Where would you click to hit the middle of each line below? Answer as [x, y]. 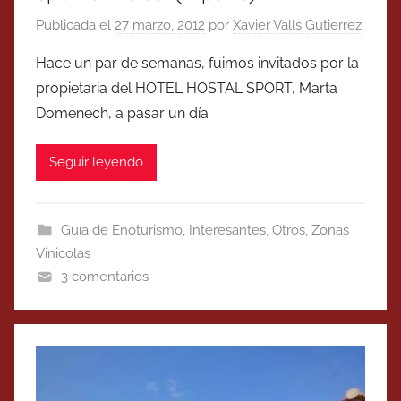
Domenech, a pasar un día [122, 113]
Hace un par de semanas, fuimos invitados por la [197, 63]
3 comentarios [104, 276]
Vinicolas [63, 253]
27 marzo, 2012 [160, 25]
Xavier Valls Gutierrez [297, 25]
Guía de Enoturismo [121, 230]
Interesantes [227, 230]
